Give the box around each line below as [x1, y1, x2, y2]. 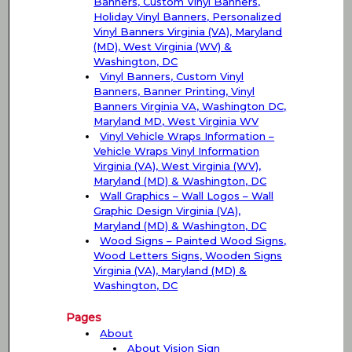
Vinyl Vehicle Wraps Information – [100, 130, 275, 143]
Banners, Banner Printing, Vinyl [93, 85, 255, 98]
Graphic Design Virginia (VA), [93, 204, 241, 218]
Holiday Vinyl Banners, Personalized [93, 10, 282, 24]
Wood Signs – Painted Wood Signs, [100, 234, 287, 247]
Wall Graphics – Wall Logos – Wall [100, 189, 274, 203]
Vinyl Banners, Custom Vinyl [100, 70, 244, 83]
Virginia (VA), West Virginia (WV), [93, 159, 262, 173]
